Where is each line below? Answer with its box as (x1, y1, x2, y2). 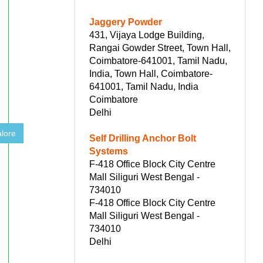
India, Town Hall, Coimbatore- (89, 68, 213, 79)
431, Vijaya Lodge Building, (89, 29, 204, 40)
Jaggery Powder (89, 16, 162, 27)
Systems (89, 146, 128, 156)
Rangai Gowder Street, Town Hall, (89, 42, 231, 53)
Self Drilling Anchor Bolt (89, 133, 196, 143)
